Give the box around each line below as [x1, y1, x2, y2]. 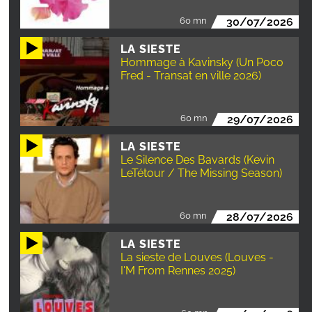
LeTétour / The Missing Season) [120, 166, 283, 180]
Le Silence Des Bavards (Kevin [120, 153, 275, 167]
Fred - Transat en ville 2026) [120, 69, 262, 83]
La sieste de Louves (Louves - [120, 251, 274, 265]
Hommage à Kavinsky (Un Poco [120, 56, 284, 70]
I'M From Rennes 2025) [120, 264, 236, 278]
